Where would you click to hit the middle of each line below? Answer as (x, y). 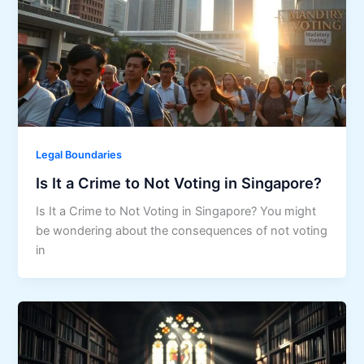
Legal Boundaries (79, 154)
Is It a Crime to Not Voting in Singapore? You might (176, 212)
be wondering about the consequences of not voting (182, 231)
